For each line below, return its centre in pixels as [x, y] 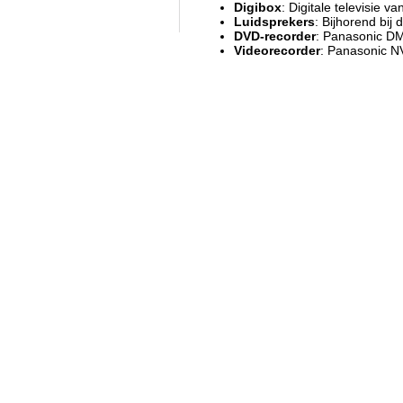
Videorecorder [277, 50]
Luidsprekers [274, 22]
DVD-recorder [275, 36]
